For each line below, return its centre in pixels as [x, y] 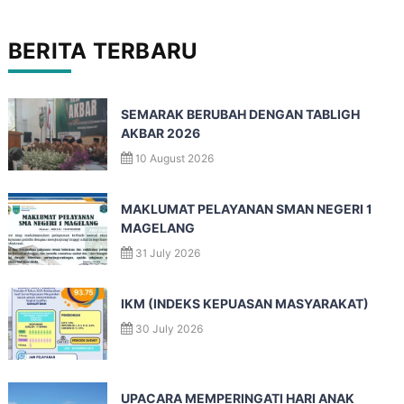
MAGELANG [157, 228]
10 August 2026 [174, 158]
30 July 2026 [169, 329]
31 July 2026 [167, 253]
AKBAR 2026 [160, 133]
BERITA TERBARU [103, 51]
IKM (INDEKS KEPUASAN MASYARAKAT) [244, 304]
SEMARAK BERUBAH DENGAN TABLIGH [240, 115]
